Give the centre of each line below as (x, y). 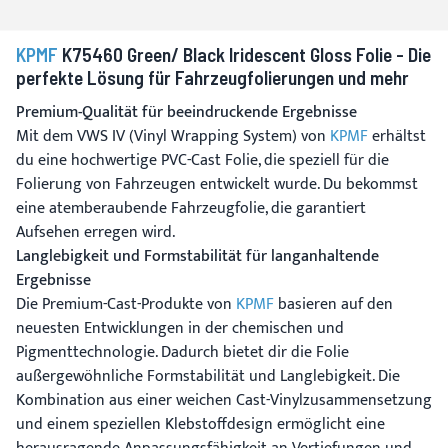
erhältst (397, 136)
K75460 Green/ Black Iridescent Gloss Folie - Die (244, 54)
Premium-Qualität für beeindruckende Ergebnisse (186, 112)
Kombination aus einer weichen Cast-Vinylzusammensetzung (224, 400)
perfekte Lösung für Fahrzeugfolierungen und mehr (212, 77)
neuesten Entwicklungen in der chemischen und (180, 328)
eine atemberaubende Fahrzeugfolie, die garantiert (191, 208)
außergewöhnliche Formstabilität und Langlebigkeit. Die (208, 376)
